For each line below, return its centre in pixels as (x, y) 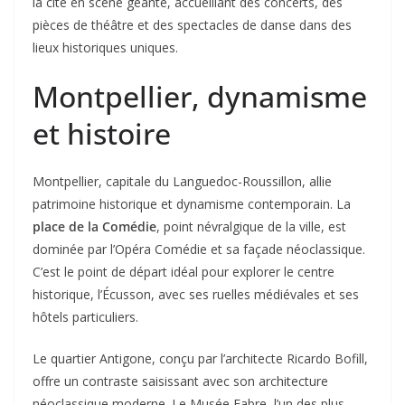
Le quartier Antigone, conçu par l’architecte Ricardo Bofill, (200, 358)
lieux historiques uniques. (105, 47)
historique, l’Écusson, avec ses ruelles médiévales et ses (196, 294)
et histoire (102, 133)
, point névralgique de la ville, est (251, 226)
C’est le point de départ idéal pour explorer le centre (184, 271)
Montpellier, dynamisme (200, 96)
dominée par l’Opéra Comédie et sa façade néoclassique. (199, 249)
